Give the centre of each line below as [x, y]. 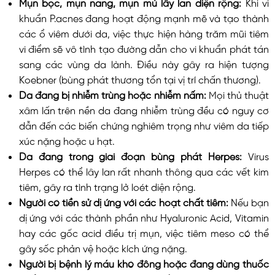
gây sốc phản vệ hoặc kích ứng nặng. [103, 247]
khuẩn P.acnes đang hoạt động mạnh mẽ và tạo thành [144, 17]
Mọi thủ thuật [239, 94]
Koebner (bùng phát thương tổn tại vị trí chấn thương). [140, 78]
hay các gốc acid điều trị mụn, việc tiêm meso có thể [144, 232]
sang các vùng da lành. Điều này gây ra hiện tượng [144, 63]
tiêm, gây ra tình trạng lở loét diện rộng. [107, 186]
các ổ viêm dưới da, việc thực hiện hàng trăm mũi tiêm [144, 32]
